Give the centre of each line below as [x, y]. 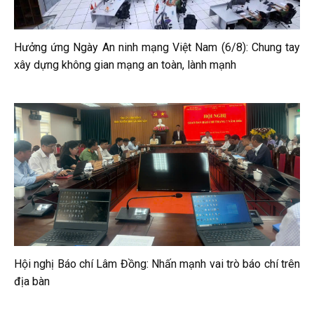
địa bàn [32, 281]
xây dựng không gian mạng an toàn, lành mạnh [125, 64]
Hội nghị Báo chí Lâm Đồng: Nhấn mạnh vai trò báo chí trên [157, 264]
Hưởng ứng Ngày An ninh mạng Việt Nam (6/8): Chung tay [157, 47]
